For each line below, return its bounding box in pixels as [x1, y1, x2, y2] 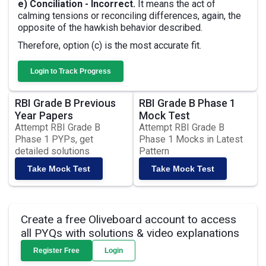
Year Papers [15, 109, 73, 122]
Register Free [33, 246, 80, 255]
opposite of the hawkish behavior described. [18, 22, 202, 33]
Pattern [139, 145, 169, 157]
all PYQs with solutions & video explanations [21, 226, 239, 240]
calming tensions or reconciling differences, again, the [18, 10, 241, 21]
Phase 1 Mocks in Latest [139, 134, 243, 145]
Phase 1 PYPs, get [15, 134, 93, 145]
